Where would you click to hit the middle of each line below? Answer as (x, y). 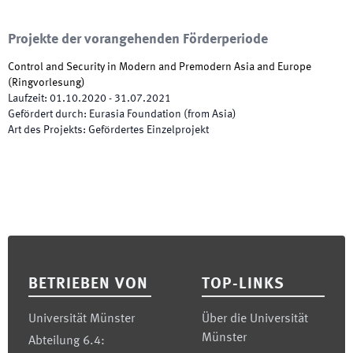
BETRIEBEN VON (88, 284)
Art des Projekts (45, 130)
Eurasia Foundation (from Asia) (163, 114)
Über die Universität (255, 319)
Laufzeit (26, 98)
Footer (26, 246)
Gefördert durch (46, 114)
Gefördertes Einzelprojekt (149, 130)
